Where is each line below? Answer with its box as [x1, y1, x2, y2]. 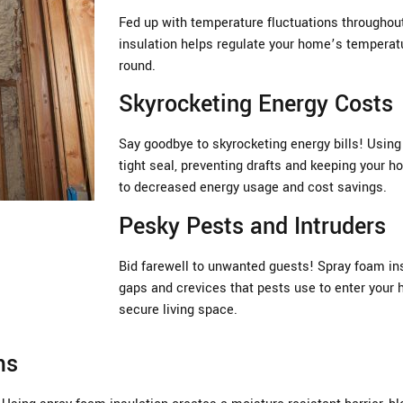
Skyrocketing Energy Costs [119, 88, 393, 121]
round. [119, 57, 156, 76]
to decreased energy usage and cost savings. [119, 178, 387, 198]
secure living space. [119, 300, 237, 319]
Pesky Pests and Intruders [119, 210, 386, 243]
